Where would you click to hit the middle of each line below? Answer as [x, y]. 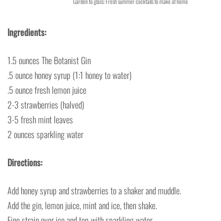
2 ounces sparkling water [45, 134]
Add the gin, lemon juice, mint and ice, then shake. [82, 205]
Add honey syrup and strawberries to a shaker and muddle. [94, 190]
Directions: [25, 162]
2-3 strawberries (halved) [46, 104]
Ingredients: [27, 32]
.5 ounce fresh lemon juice [47, 90]
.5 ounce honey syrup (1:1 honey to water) [70, 75]
